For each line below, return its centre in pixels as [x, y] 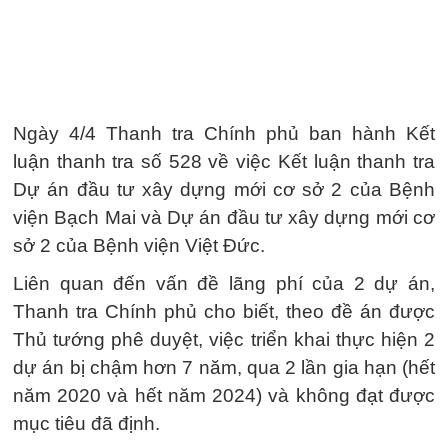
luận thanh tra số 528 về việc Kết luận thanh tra [224, 161]
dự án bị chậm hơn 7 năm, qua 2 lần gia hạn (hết [224, 367]
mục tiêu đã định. [86, 423]
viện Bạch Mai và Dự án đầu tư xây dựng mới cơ [224, 217]
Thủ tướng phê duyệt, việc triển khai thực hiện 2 [224, 339]
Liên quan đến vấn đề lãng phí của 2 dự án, [224, 283]
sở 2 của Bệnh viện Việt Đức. [139, 245]
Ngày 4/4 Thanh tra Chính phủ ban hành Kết [224, 133]
